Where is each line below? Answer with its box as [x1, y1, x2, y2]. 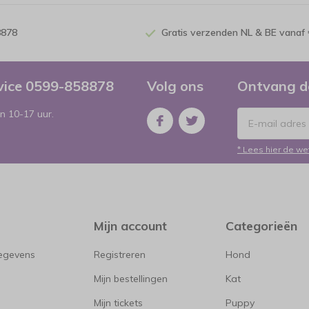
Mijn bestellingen [93, 272, 168, 285]
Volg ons [146, 77, 203, 94]
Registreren [93, 248, 146, 261]
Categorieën [225, 218, 297, 234]
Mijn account [93, 218, 167, 234]
